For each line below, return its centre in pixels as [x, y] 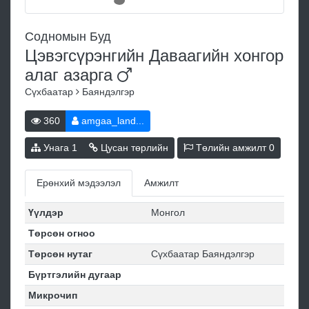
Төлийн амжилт [231, 148]
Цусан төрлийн [133, 148]
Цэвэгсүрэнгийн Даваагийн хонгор [154, 56]
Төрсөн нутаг [60, 254]
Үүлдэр [46, 213]
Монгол [168, 213]
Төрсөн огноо [61, 233]
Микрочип [52, 296]
